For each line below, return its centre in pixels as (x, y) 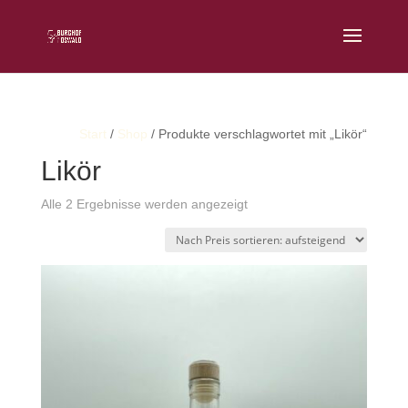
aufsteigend (280, 266)
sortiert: (268, 245)
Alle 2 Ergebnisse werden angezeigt (144, 204)
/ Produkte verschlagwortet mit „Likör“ (258, 134)
